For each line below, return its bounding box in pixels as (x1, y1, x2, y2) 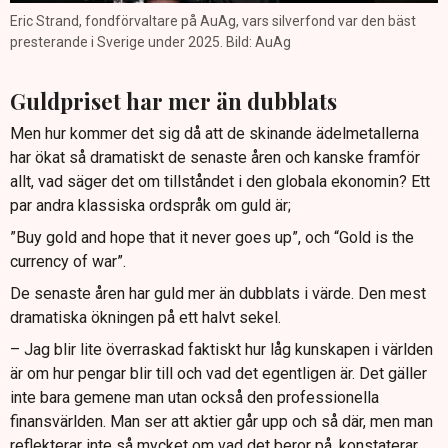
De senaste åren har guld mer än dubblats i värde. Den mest (10, 284, 426, 304)
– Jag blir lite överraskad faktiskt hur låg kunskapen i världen (10, 340, 433, 360)
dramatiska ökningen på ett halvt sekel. (10, 308, 281, 328)
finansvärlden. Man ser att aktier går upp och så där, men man (10, 412, 433, 432)
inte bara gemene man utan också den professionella (10, 388, 379, 408)
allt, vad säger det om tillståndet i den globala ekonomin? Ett (10, 172, 430, 192)
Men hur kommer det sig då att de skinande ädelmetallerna (10, 124, 419, 144)
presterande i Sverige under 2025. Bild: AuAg (10, 33, 291, 50)
